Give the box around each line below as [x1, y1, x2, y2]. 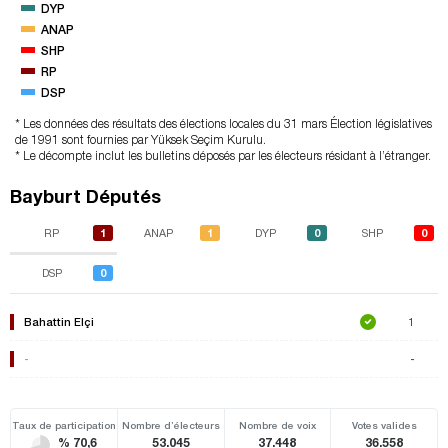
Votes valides [351, 419, 417, 432]
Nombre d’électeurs [121, 419, 220, 432]
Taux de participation [11, 419, 116, 432]
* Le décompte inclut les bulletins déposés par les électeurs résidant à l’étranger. [15, 148, 431, 164]
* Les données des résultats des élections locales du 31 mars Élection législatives [15, 116, 432, 132]
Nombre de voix [238, 419, 316, 432]
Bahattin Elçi [24, 315, 94, 329]
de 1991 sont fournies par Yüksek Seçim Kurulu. [15, 132, 266, 148]
